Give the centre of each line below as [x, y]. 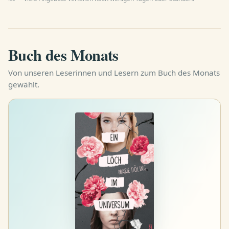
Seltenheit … [99, 16]
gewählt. [24, 84]
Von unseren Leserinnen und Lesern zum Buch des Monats [114, 72]
